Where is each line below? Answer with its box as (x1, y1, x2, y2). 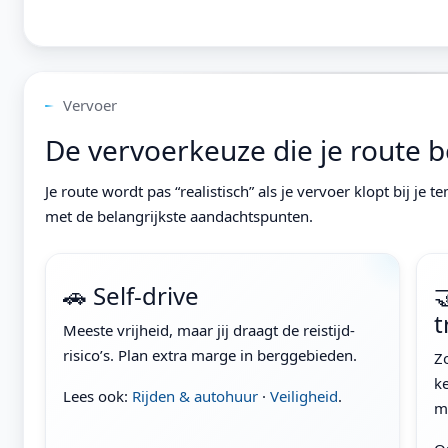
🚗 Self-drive (63, 279, 200, 313)
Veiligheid (270, 386, 339, 407)
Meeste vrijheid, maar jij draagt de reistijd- (63, 320, 356, 341)
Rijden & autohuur (132, 386, 259, 407)
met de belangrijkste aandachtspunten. (45, 206, 314, 227)
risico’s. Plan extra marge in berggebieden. (63, 345, 358, 366)
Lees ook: (63, 386, 133, 407)
